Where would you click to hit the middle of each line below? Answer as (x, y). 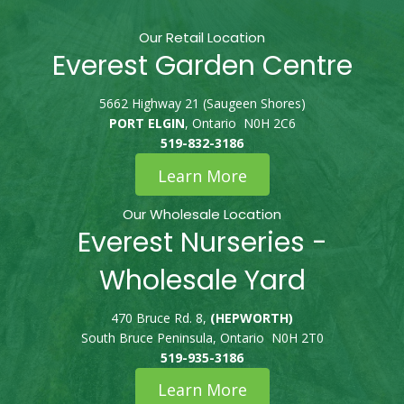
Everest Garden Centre (202, 66)
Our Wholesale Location (202, 214)
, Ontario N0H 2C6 (240, 124)
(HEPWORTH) (252, 317)
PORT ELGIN (147, 124)
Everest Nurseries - (202, 242)
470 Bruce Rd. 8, (161, 317)
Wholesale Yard (202, 280)
